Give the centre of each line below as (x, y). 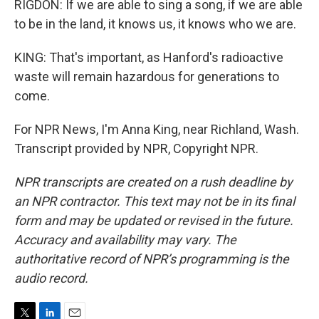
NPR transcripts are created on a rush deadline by (153, 182)
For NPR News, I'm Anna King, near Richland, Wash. (157, 129)
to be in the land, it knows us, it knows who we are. (155, 24)
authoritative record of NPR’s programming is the (152, 259)
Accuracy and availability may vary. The (125, 240)
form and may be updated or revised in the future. (154, 220)
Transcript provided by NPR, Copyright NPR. (136, 148)
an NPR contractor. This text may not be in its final (155, 201)
